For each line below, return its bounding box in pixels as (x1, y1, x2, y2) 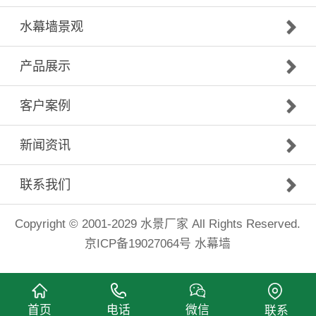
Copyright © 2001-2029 (15, 217, 141, 231)
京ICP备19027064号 (85, 237, 192, 251)
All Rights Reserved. (188, 217, 301, 231)
